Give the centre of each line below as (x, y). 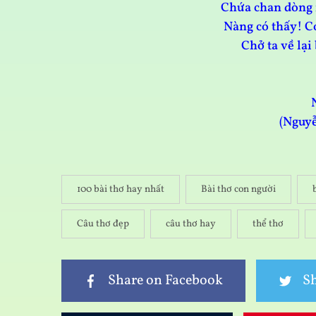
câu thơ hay (191, 224)
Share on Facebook (165, 281)
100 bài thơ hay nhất (121, 190)
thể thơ (268, 224)
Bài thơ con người (238, 190)
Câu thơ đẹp (103, 224)
